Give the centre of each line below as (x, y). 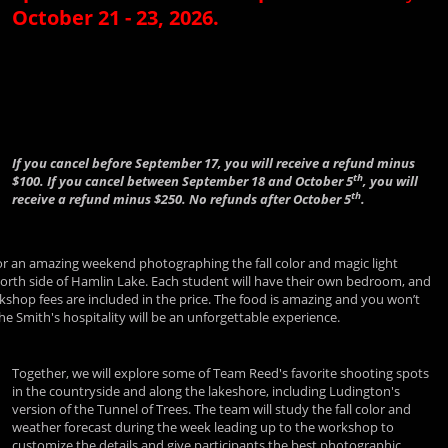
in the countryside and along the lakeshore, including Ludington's (206, 391)
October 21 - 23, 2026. (118, 17)
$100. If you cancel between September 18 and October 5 (182, 181)
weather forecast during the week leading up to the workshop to (203, 427)
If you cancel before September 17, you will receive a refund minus (213, 163)
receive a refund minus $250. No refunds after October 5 (181, 199)
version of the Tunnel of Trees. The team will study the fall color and (211, 409)
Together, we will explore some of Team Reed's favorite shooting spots (220, 373)
